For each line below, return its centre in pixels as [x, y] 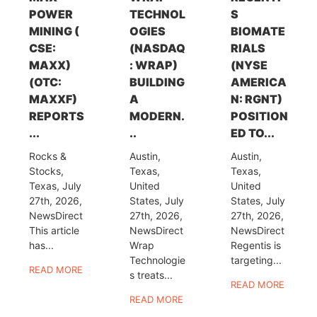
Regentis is [256, 246]
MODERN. [157, 116]
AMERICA [259, 82]
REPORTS [56, 116]
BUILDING [157, 82]
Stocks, [46, 171]
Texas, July [55, 186]
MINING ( [54, 31]
